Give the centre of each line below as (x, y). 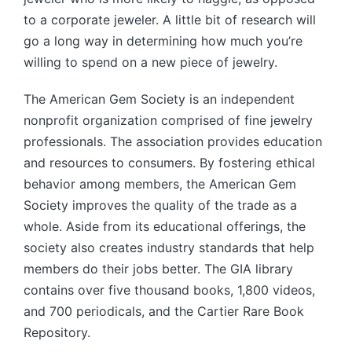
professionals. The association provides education (173, 141)
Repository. (57, 332)
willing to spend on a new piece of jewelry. (150, 62)
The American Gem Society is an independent (159, 99)
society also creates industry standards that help (169, 247)
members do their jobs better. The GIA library (158, 268)
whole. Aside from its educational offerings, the (165, 226)
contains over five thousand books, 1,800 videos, (169, 290)
